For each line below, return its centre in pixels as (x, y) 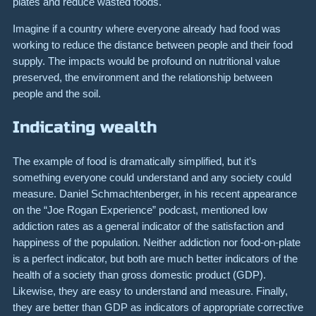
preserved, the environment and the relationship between (142, 78)
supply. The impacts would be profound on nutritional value (146, 61)
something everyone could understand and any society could (152, 178)
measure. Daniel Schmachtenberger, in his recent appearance (155, 194)
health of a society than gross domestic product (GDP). (139, 275)
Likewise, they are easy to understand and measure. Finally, (150, 291)
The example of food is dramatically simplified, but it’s (135, 162)
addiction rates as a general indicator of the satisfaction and (148, 226)
